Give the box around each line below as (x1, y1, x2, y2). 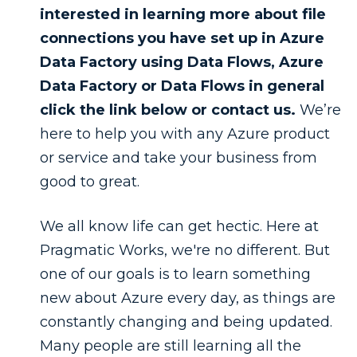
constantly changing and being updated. (40, 312, 332, 331)
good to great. (40, 173, 139, 191)
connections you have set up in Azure (40, 29, 324, 48)
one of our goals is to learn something (40, 265, 311, 283)
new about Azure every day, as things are (40, 288, 335, 307)
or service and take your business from (40, 149, 317, 167)
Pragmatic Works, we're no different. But (40, 241, 330, 259)
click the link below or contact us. (40, 101, 296, 120)
